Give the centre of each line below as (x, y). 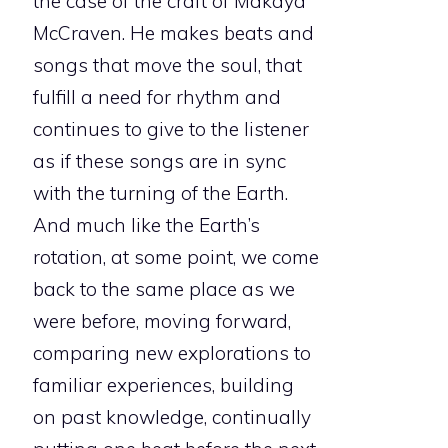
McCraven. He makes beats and (173, 33)
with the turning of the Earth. (160, 193)
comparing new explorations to (172, 353)
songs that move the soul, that (167, 65)
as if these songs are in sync (159, 161)
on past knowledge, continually (172, 417)
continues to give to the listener (171, 129)
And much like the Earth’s (146, 225)
